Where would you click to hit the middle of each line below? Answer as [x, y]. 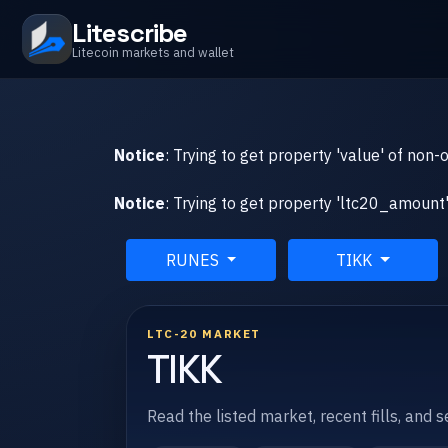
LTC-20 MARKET [204, 334]
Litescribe [130, 32]
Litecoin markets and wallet [153, 51]
